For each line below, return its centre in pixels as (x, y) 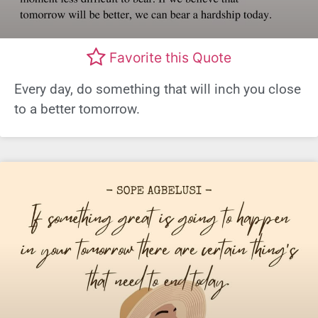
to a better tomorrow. (77, 109)
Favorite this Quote (170, 58)
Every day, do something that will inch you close (158, 89)
